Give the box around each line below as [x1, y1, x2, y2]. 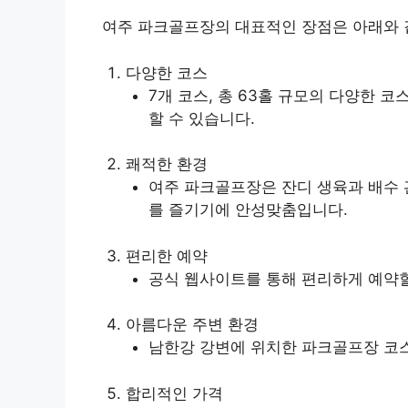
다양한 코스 [125, 63, 208, 82]
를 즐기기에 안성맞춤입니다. [148, 200, 348, 219]
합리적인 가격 [125, 383, 223, 403]
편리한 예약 [125, 246, 208, 265]
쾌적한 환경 [125, 155, 208, 174]
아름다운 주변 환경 [125, 315, 259, 334]
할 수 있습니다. [148, 108, 255, 127]
